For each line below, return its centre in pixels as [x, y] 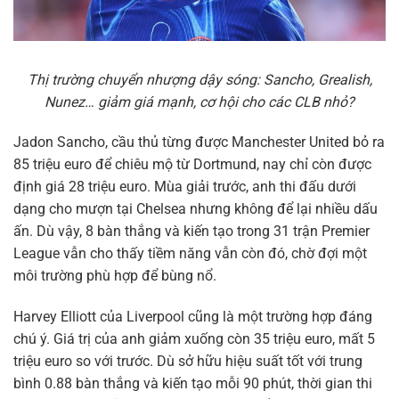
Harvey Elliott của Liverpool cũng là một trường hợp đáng [193, 317]
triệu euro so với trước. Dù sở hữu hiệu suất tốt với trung [188, 362]
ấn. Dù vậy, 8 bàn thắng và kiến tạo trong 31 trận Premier [191, 232]
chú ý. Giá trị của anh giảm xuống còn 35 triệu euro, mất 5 [194, 339]
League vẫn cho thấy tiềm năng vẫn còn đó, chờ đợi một [190, 254]
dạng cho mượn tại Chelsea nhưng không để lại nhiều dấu [195, 209]
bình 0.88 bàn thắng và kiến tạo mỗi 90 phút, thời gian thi [193, 384]
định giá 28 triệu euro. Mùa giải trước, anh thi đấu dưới [185, 187]
